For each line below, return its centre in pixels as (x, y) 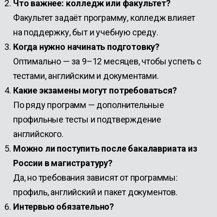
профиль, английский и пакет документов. (95, 192)
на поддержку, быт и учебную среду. (85, 32)
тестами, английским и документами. (86, 76)
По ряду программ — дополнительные (88, 105)
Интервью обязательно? (63, 207)
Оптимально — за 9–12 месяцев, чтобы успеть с (107, 61)
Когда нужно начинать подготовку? (86, 47)
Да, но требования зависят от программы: (95, 178)
